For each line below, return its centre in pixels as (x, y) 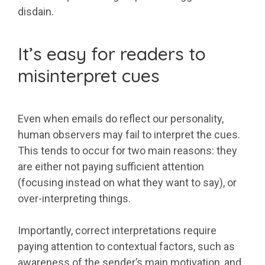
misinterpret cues (89, 76)
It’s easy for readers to (112, 54)
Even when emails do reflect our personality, (121, 119)
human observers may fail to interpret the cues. (129, 135)
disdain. (36, 12)
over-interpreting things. (74, 199)
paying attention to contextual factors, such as (126, 247)
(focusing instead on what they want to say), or (127, 183)
